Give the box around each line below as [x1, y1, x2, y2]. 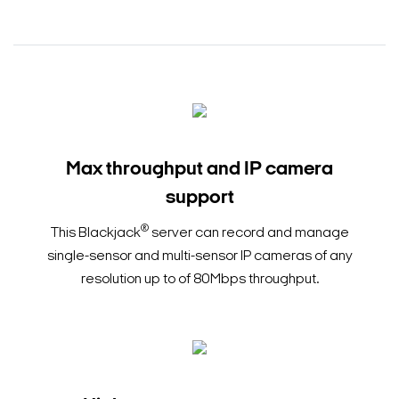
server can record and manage [148, 226, 349, 241]
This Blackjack [50, 226, 141, 241]
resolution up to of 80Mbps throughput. [80, 273, 319, 288]
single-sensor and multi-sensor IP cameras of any [46, 249, 353, 265]
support [165, 188, 234, 209]
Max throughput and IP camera [66, 159, 333, 181]
